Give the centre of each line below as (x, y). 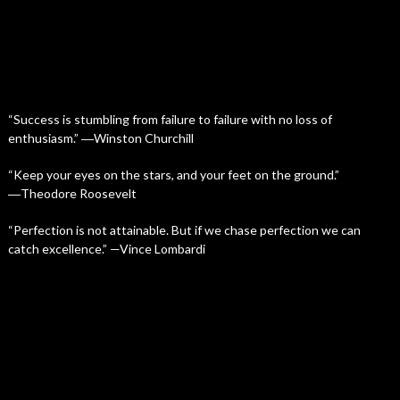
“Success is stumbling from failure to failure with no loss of (170, 119)
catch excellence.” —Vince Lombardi (106, 249)
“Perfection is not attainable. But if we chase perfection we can (184, 230)
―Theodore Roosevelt (72, 193)
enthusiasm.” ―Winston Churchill (100, 138)
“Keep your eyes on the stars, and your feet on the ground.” (173, 175)
